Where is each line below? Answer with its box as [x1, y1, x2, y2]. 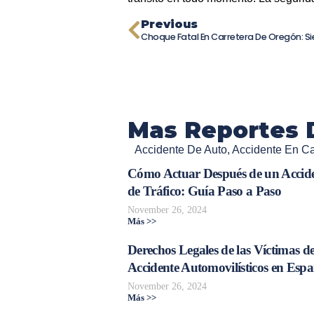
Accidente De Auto [135, 144, 227, 156]
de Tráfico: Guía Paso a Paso [128, 184, 281, 199]
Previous [141, 18, 198, 31]
